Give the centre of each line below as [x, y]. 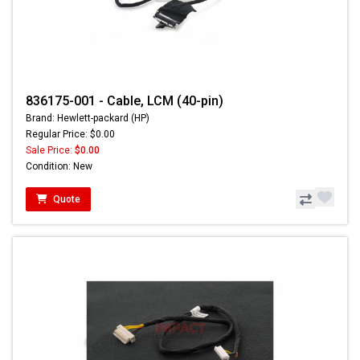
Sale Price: [50, 151]
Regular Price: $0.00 [70, 135]
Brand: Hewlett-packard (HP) [88, 119]
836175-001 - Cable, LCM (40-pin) [125, 101]
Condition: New [59, 167]
